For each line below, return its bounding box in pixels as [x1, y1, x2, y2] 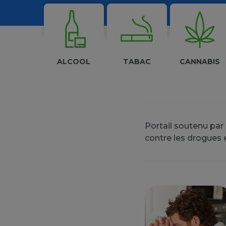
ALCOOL [57, 57, 91, 66]
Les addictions [44, 3, 181, 25]
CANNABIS [180, 57, 220, 66]
